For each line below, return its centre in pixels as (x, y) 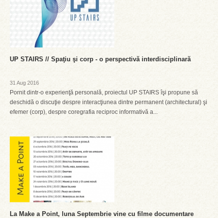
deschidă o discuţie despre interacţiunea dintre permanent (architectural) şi (109, 102)
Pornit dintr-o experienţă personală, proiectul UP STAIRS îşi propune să (104, 92)
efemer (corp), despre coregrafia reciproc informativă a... (84, 112)
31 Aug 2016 (24, 83)
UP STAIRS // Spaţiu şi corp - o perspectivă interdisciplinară (100, 59)
